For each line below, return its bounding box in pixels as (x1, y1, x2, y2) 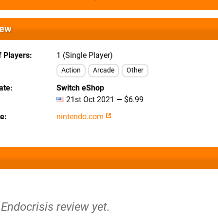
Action (61, 66, 81, 74)
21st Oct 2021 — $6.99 (64, 95, 144, 104)
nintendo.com (56, 112, 106, 121)
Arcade (93, 66, 114, 74)
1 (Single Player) (56, 51, 113, 60)
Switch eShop (56, 83, 104, 92)
